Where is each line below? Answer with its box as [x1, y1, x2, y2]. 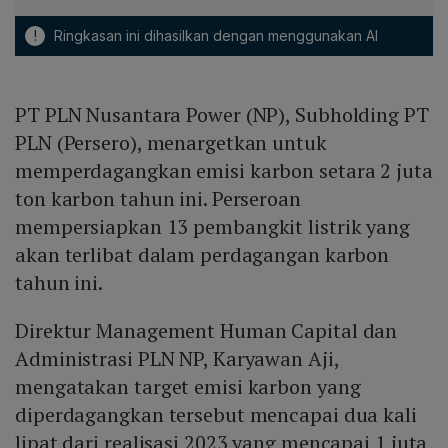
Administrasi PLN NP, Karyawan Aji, [15, 344, 339, 372]
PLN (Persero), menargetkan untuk [15, 128, 327, 156]
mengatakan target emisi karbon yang [15, 372, 361, 400]
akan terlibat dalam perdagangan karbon [15, 240, 390, 268]
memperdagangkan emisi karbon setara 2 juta [15, 156, 433, 184]
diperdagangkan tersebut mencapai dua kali [15, 400, 417, 428]
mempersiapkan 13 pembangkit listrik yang [15, 212, 410, 240]
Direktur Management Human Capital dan [15, 316, 398, 344]
